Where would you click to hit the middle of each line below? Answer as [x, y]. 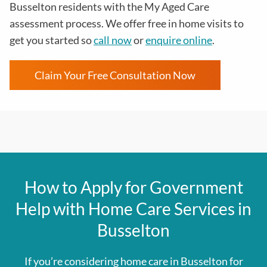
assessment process [55, 24]
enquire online [179, 40]
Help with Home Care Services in [133, 209]
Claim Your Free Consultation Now [115, 75]
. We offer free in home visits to [173, 24]
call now [113, 40]
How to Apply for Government [133, 187]
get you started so [52, 40]
